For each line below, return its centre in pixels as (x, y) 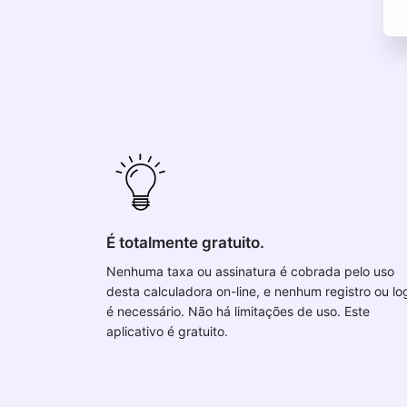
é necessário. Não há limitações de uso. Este (238, 311)
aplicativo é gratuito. (167, 331)
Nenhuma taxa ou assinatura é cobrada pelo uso (250, 271)
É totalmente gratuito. (185, 243)
